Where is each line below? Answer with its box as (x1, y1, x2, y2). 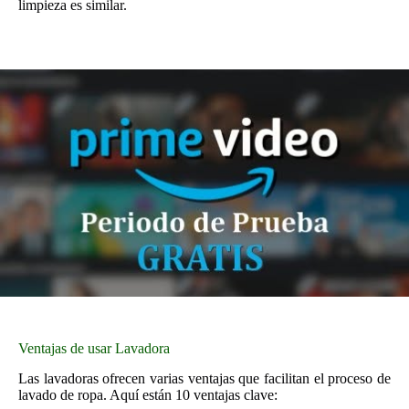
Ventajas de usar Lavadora (18, 340, 170, 356)
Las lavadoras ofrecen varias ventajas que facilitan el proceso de (18, 370, 391, 386)
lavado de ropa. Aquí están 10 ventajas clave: (18, 386, 278, 403)
